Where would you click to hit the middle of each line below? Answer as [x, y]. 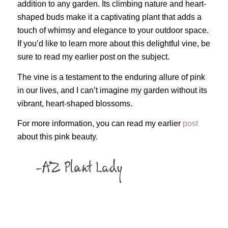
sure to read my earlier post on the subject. [93, 56]
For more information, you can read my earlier [100, 124]
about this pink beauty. [57, 137]
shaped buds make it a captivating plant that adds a [109, 17]
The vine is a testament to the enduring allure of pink [111, 77]
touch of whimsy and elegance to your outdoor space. [113, 30]
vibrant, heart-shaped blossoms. [75, 103]
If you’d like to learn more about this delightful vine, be [113, 43]
